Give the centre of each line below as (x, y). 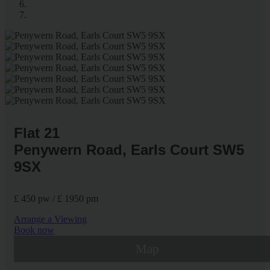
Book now (34, 230)
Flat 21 (37, 133)
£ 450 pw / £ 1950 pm (56, 198)
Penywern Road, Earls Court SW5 (129, 149)
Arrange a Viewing (50, 219)
